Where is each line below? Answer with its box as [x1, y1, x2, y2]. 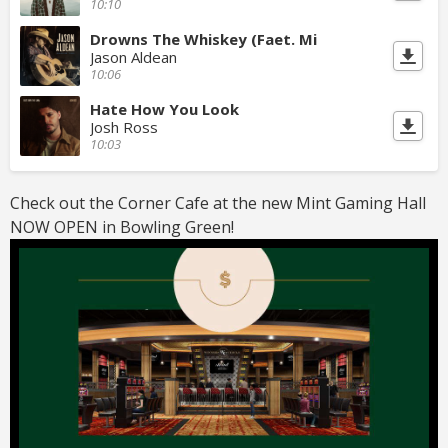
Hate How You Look [90, 99, 239, 120]
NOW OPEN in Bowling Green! [10, 216, 238, 239]
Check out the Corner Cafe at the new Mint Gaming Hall [10, 192, 426, 215]
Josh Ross [90, 117, 158, 138]
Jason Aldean [90, 47, 177, 68]
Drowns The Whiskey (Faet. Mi [90, 29, 317, 50]
